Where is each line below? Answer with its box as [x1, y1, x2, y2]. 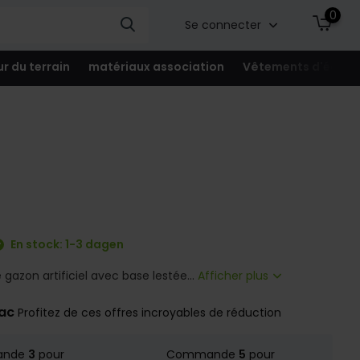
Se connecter [184, 17, 264, 33]
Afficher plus [198, 268, 272, 284]
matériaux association [88, 58, 224, 75]
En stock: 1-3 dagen [8, 236, 125, 252]
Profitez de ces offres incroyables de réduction [18, 305, 282, 321]
